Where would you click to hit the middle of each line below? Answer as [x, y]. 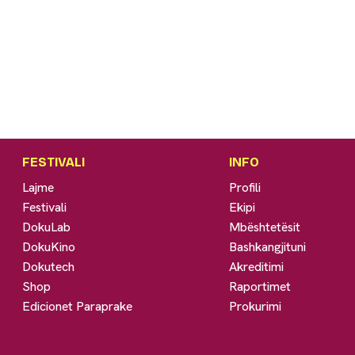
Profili [245, 187]
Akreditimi [257, 266]
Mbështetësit [265, 227]
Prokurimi [256, 306]
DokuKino [49, 246]
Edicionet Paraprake [78, 306]
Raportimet [260, 286]
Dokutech [49, 266]
